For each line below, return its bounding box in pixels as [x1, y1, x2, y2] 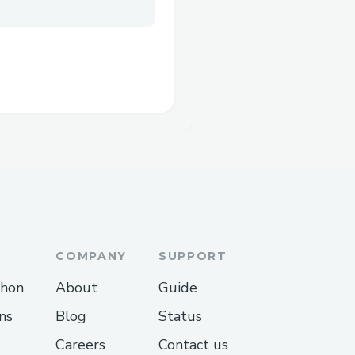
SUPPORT [158, 248, 227, 263]
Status [158, 306, 202, 326]
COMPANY [55, 248, 127, 263]
